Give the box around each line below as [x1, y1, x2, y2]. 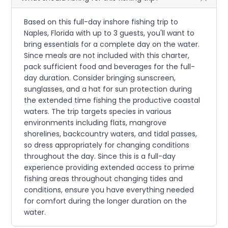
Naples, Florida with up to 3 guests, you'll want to [24, 28, 195, 38]
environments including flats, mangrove [24, 118, 167, 128]
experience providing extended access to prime [24, 162, 195, 173]
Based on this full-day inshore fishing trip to [24, 17, 179, 27]
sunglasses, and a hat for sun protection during [24, 84, 192, 94]
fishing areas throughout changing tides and [24, 174, 183, 184]
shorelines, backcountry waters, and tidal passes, [24, 129, 197, 139]
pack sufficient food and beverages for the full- [24, 62, 195, 72]
